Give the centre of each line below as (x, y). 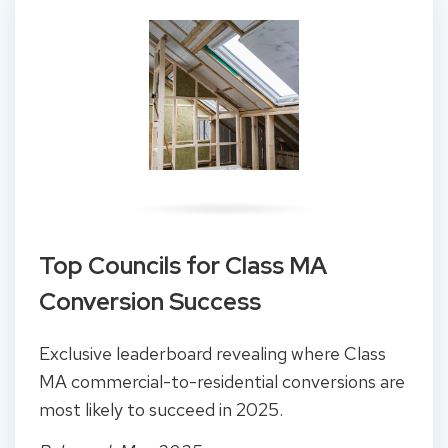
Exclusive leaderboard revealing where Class (212, 353)
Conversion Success (150, 301)
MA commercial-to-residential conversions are (222, 381)
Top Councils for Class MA (183, 265)
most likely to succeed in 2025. (163, 409)
